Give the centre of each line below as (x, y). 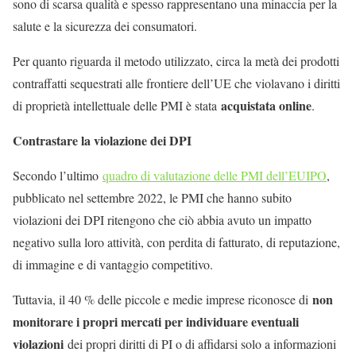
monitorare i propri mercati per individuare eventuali (156, 321)
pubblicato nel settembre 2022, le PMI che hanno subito (152, 197)
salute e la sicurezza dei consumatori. (105, 25)
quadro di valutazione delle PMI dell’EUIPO (215, 175)
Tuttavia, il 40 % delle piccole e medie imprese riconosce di (163, 299)
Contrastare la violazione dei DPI (102, 140)
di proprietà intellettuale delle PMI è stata (117, 105)
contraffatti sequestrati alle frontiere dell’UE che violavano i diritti (176, 83)
